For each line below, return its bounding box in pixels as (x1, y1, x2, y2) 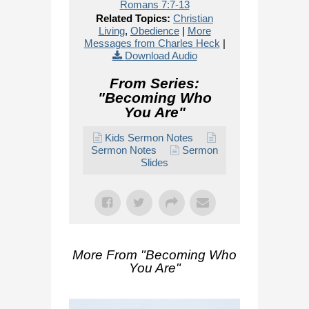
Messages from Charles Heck (83, 37, 220, 49)
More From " (72, 248, 146, 262)
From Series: (110, 75, 199, 91)
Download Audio (124, 50, 197, 61)
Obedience (130, 25, 179, 37)
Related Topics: (96, 12, 170, 24)
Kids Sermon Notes (105, 132, 193, 143)
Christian (173, 12, 213, 24)
